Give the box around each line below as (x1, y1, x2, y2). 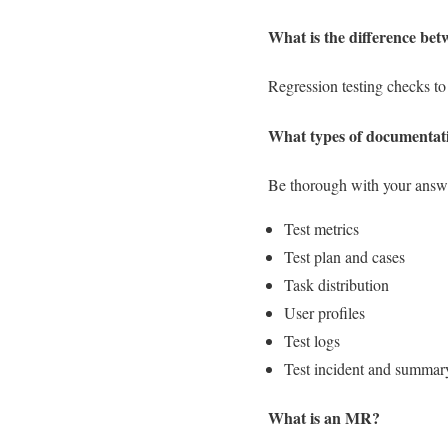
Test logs (284, 329, 340, 351)
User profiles (284, 301, 365, 323)
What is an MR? (268, 406, 380, 430)
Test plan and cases (284, 245, 405, 267)
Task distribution (284, 273, 389, 295)
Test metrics (284, 217, 359, 239)
